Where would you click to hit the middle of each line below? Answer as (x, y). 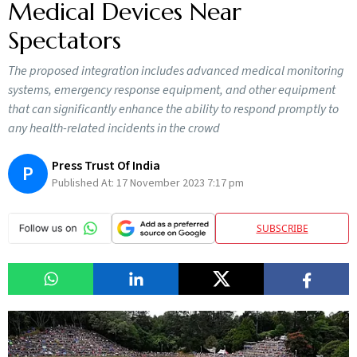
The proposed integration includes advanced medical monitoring (176, 71)
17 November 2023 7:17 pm (180, 183)
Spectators (65, 40)
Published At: (84, 183)
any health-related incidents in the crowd (114, 128)
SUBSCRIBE (282, 228)
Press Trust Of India (106, 165)
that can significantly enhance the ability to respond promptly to (173, 109)
